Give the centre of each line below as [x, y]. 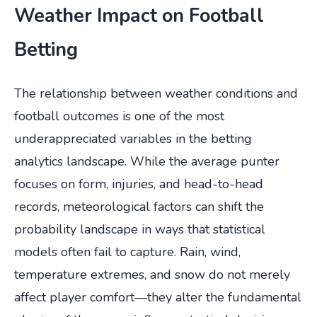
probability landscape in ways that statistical [140, 229]
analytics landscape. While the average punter [147, 161]
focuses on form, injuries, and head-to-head [139, 184]
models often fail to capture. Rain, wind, [127, 252]
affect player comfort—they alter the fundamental [158, 297]
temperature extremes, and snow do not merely [152, 274]
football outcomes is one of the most [119, 116]
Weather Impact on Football [139, 15]
